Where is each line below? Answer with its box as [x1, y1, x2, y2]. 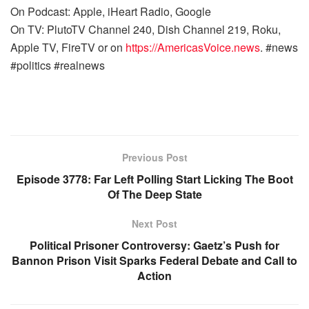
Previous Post [121, 150, 188, 164]
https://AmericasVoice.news [126, 39, 260, 55]
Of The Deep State [107, 186, 202, 202]
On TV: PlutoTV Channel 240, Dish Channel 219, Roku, [10, 21, 281, 37]
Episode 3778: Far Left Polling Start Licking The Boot [16, 171, 293, 187]
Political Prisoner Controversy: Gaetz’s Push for [30, 237, 279, 253]
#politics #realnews [10, 57, 108, 73]
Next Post [132, 217, 177, 230]
